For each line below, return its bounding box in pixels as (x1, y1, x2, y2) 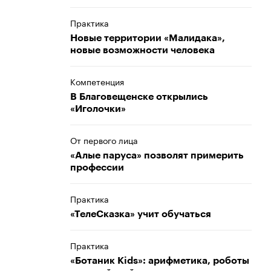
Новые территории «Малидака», (70, 33, 225, 43)
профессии (70, 163, 124, 172)
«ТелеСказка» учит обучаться (70, 209, 211, 219)
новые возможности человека (70, 45, 215, 55)
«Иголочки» (70, 104, 126, 114)
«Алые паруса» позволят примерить (70, 151, 244, 160)
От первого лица (70, 133, 138, 146)
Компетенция (70, 74, 124, 88)
